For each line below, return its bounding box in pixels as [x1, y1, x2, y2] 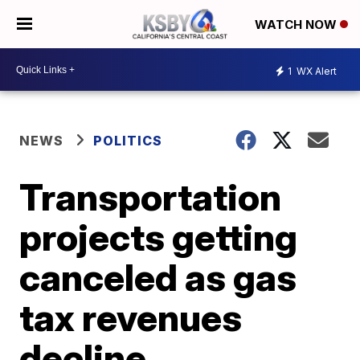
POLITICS [93, 133, 163, 149]
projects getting [19, 215, 298, 260]
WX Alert [294, 64, 337, 77]
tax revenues [19, 295, 243, 340]
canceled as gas [19, 255, 297, 300]
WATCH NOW [255, 17, 340, 33]
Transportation [19, 174, 282, 219]
